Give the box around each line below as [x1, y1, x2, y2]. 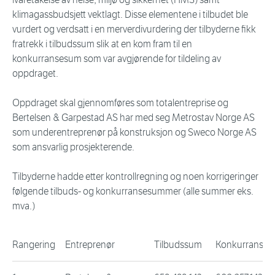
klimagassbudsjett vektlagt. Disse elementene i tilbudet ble [12, 9, 248, 21]
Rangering [12, 239, 55, 251]
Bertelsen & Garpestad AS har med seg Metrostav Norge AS [12, 112, 255, 124]
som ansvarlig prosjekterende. [12, 141, 134, 153]
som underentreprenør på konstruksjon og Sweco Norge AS [12, 126, 257, 139]
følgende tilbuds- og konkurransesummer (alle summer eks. [12, 185, 254, 198]
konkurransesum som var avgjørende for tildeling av [12, 53, 221, 65]
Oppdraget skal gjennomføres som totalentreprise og [12, 97, 228, 109]
